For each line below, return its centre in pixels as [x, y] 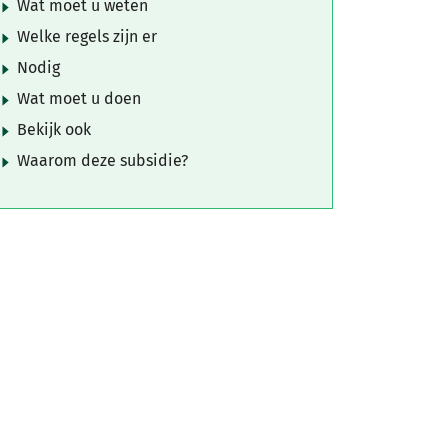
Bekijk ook [54, 129]
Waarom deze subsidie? [102, 160]
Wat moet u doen [79, 98]
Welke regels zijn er [87, 36]
